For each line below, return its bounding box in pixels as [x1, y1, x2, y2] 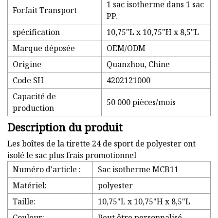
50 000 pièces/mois [107, 97, 176, 108]
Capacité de [13, 91, 56, 102]
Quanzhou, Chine [107, 59, 170, 70]
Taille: [13, 196, 36, 207]
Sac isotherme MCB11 [98, 164, 179, 175]
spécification [13, 27, 60, 38]
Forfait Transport [13, 5, 77, 16]
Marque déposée [13, 43, 75, 54]
